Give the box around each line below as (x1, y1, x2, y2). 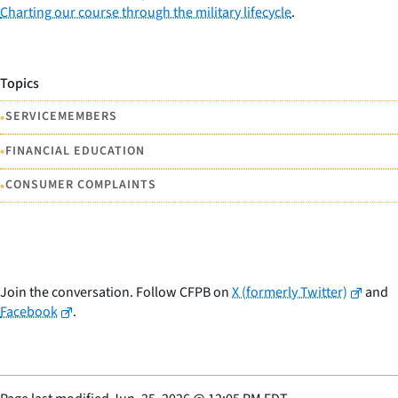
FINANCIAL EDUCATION (5, 141, 145, 160)
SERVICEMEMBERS (5, 107, 117, 126)
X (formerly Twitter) (232, 283, 347, 303)
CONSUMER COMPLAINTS (5, 176, 156, 195)
